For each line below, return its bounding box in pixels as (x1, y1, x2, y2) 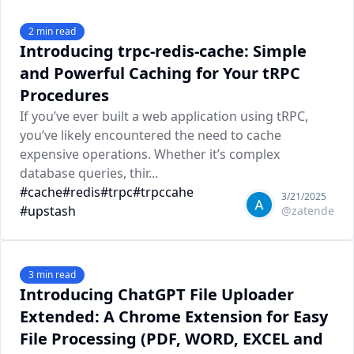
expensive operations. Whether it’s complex (20, 145, 280, 163)
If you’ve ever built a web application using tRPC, (20, 107, 308, 125)
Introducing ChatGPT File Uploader (20, 284, 294, 305)
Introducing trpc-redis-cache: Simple (20, 40, 307, 62)
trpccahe (141, 183, 194, 201)
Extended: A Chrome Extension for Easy (20, 306, 328, 327)
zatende (291, 203, 334, 218)
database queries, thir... (20, 164, 158, 182)
